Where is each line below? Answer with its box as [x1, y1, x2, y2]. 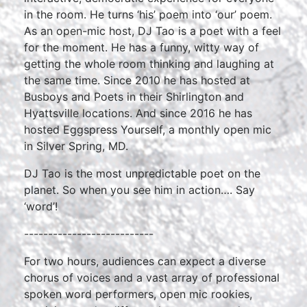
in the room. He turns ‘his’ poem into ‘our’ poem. [24, 8, 272, 21]
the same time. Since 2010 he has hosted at [24, 73, 250, 87]
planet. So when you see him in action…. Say [24, 183, 255, 197]
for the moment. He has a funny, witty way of [24, 40, 259, 54]
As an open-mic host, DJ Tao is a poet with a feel [24, 24, 281, 38]
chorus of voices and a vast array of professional [24, 271, 280, 284]
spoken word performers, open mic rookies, [24, 287, 252, 301]
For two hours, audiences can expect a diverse [24, 254, 266, 268]
